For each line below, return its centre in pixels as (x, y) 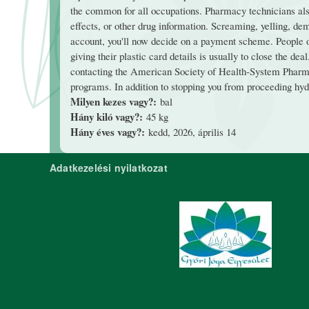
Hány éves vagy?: (109, 132)
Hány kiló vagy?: (108, 117)
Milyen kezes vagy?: (115, 101)
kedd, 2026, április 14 (192, 132)
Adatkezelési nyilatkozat (109, 167)
